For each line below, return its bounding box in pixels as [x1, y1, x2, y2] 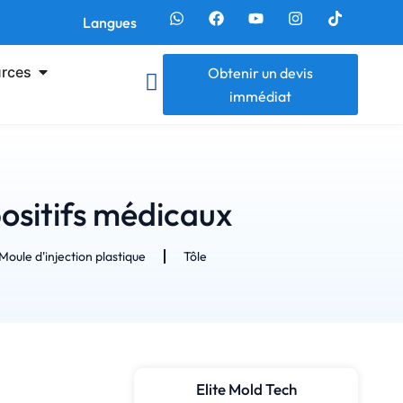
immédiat [228, 87, 291, 105]
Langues [82, 13, 137, 31]
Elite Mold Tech [195, 380, 297, 399]
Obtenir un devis [207, 64, 313, 82]
